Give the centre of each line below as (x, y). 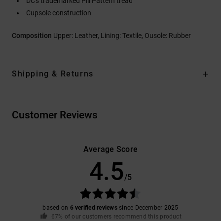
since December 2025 (148, 207)
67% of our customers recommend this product (116, 216)
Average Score (110, 149)
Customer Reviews (55, 115)
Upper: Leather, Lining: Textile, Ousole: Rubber (122, 35)
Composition (33, 35)
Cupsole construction (59, 13)
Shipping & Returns (53, 74)
